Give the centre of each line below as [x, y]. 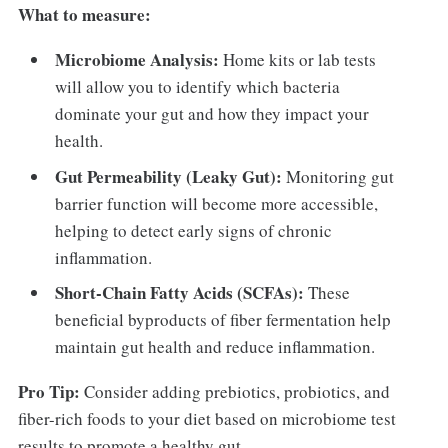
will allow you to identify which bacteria [198, 87]
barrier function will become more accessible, [217, 203]
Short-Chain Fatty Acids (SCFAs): [180, 293]
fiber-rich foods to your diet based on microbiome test [206, 419]
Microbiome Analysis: [137, 60]
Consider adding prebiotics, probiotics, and [234, 392]
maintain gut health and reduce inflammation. [215, 347]
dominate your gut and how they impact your [212, 114]
